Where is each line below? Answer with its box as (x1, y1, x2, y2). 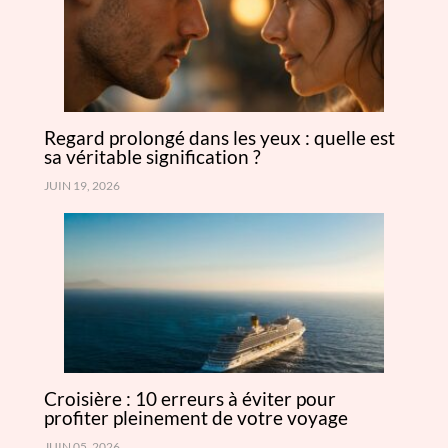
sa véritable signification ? (44, 145, 261, 168)
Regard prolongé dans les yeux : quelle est (44, 126, 395, 149)
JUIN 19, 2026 (44, 178, 120, 193)
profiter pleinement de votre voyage (44, 406, 348, 429)
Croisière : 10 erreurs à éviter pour (44, 387, 336, 410)
